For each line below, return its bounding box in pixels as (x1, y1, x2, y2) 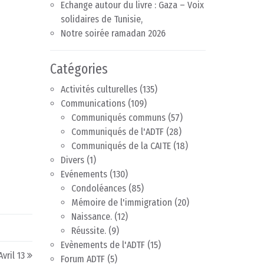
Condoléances (71, 183, 126, 194)
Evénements (61, 169, 107, 180)
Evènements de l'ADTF (61, 239, 145, 251)
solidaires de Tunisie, (61, 14, 143, 25)
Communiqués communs (71, 112, 166, 124)
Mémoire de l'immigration (71, 197, 172, 209)
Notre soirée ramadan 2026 (61, 28, 166, 39)
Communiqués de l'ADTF (71, 126, 164, 138)
